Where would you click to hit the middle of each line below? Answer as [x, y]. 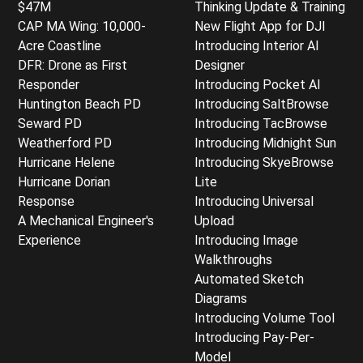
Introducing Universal [254, 201]
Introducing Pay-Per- [254, 337]
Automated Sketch [249, 279]
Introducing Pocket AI [258, 84]
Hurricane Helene [66, 162]
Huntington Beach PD [79, 104]
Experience [49, 240]
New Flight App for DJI [260, 26]
